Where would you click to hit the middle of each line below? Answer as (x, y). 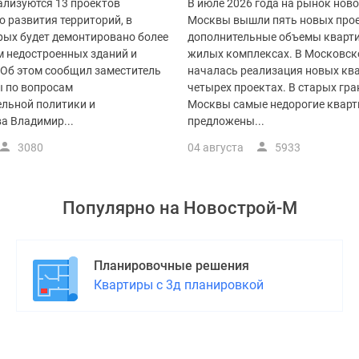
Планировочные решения (171, 266)
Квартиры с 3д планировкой (179, 285)
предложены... (226, 121)
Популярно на (123, 208)
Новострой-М (240, 208)
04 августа (216, 148)
